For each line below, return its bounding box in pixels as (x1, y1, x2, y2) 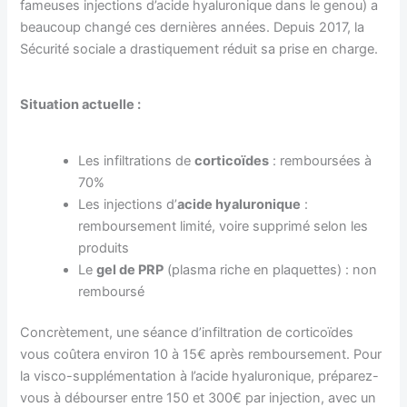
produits (78, 239, 130, 256)
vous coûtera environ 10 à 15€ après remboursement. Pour (20, 346, 382, 363)
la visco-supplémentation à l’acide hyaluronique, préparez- (20, 368, 380, 385)
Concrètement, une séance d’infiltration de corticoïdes (20, 324, 354, 342)
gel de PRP (96, 261, 164, 278)
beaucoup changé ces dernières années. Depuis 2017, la (20, 19, 365, 36)
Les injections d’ (78, 195, 178, 213)
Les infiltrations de (78, 152, 195, 169)
